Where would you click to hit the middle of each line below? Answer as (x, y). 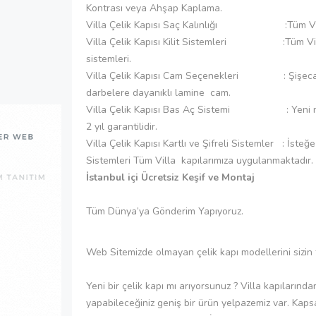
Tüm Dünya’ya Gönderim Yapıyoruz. (165, 211)
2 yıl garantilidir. (122, 126)
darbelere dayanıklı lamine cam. (158, 92)
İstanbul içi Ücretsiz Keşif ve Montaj (170, 177)
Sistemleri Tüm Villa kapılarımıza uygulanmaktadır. (200, 160)
